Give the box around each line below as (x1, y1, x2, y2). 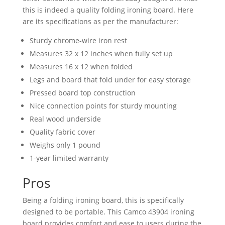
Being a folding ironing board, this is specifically (22, 195, 184, 205)
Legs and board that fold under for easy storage (29, 74, 191, 84)
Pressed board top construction (29, 87, 136, 97)
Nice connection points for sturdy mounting (29, 100, 177, 110)
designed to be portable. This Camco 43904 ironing (22, 206, 194, 216)
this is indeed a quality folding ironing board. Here (22, 5, 193, 15)
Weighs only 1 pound (29, 140, 100, 150)
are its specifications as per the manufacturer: (22, 16, 178, 26)
